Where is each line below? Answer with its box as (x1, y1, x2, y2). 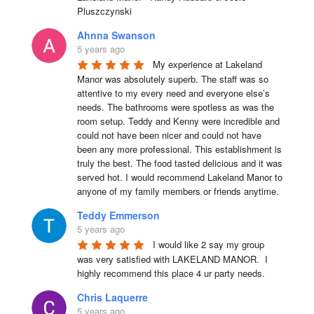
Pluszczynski (76, 4, 132, 18)
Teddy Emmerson (76, 207, 160, 222)
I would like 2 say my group (152, 237, 264, 251)
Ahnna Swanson (76, 27, 156, 42)
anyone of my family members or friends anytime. (76, 184, 279, 198)
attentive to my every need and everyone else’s (76, 86, 270, 100)
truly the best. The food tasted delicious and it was (76, 156, 282, 170)
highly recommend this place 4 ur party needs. (76, 266, 265, 280)
